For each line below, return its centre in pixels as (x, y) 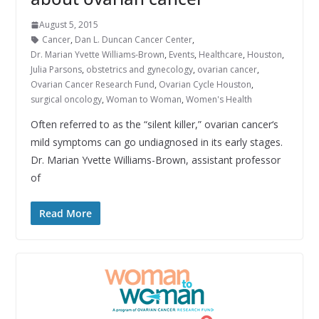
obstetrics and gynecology (139, 70)
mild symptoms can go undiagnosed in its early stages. (156, 142)
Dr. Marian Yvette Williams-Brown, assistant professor (155, 160)
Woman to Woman (143, 100)
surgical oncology (66, 100)
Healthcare (220, 55)
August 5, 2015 (68, 25)
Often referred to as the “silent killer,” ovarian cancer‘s (154, 125)
